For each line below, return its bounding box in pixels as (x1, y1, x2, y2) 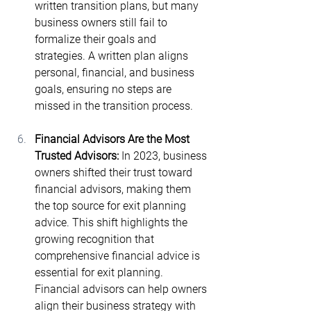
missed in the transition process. (35, 99, 193, 112)
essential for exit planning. (35, 266, 166, 279)
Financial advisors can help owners (35, 283, 210, 296)
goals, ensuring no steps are (35, 83, 174, 96)
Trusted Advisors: (35, 149, 121, 162)
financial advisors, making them (35, 183, 194, 196)
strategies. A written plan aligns (35, 49, 191, 62)
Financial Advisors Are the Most (35, 133, 192, 146)
